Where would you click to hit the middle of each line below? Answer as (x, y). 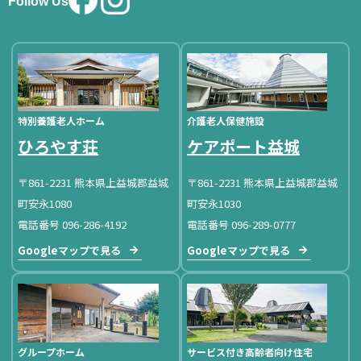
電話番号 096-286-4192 (73, 225)
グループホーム (52, 351)
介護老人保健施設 (226, 121)
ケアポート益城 (243, 147)
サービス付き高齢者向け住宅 (250, 351)
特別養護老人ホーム (62, 121)
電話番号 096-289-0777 (241, 225)
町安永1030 (214, 204)
